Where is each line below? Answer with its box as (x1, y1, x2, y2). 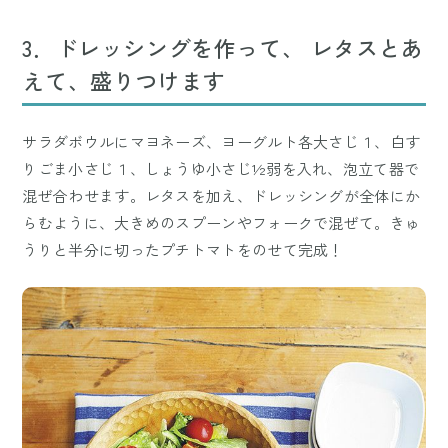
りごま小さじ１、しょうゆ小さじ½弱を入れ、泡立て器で (22, 158, 420, 180)
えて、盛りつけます (22, 64, 226, 97)
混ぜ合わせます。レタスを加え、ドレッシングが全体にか (22, 185, 421, 207)
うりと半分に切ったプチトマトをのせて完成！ (22, 239, 344, 261)
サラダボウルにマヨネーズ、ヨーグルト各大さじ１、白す (22, 131, 421, 153)
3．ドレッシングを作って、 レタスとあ (22, 31, 424, 64)
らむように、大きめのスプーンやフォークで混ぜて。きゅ (22, 212, 421, 234)
